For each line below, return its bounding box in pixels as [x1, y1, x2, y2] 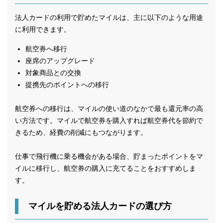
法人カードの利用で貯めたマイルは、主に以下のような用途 [15, 13, 203, 21]
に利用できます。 [15, 25, 71, 33]
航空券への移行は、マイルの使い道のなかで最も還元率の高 [15, 104, 203, 112]
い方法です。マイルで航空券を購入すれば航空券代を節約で [15, 116, 203, 124]
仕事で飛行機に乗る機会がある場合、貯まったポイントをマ [15, 152, 203, 160]
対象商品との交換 [25, 68, 81, 77]
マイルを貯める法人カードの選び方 [28, 201, 172, 211]
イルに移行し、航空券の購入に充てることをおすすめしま [15, 164, 196, 172]
